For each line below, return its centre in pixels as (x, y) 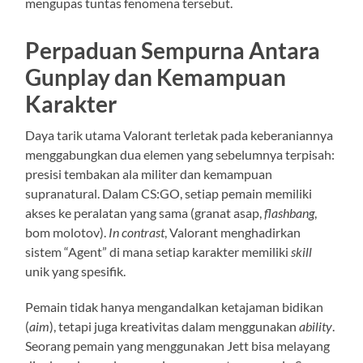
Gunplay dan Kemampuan (156, 77)
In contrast (137, 232)
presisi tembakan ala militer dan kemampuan (149, 173)
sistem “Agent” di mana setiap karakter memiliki (158, 251)
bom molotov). (67, 232)
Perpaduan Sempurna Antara (173, 50)
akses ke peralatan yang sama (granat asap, (145, 212)
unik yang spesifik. (76, 271)
